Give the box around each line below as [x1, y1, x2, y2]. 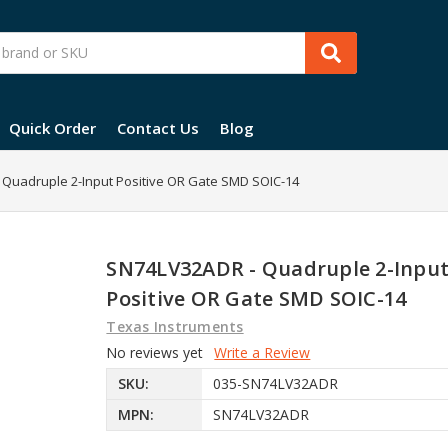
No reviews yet [106, 342, 204, 362]
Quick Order [9, 117, 96, 138]
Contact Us [117, 117, 199, 138]
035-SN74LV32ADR [212, 374, 338, 394]
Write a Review [214, 342, 311, 362]
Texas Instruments [106, 316, 244, 336]
